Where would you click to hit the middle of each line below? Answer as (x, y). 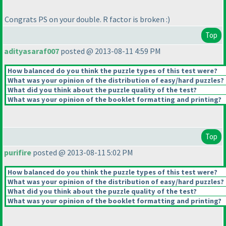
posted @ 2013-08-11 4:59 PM (110, 51)
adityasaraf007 (32, 51)
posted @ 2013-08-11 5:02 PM (82, 153)
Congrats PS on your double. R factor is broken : (86, 19)
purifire (18, 153)
